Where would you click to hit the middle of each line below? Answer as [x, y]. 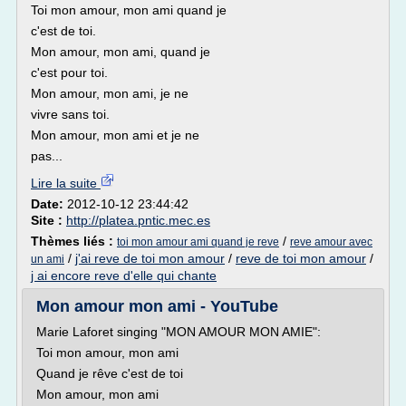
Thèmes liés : [74, 241]
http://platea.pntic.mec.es [138, 220]
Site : [48, 220]
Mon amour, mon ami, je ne [110, 93]
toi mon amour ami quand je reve [198, 242]
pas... [47, 156]
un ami [48, 259]
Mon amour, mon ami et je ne [115, 135]
